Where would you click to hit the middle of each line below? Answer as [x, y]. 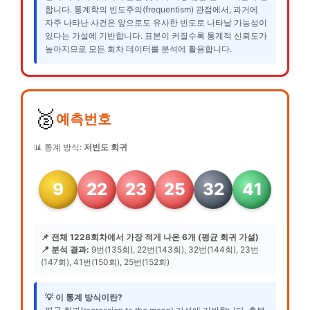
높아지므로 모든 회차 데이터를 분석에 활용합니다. [138, 48]
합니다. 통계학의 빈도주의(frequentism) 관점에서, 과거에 [152, 9]
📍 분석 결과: [65, 249]
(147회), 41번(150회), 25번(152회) [105, 262]
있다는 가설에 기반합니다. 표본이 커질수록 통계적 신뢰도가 [156, 35]
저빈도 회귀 [106, 147]
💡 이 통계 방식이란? [84, 297]
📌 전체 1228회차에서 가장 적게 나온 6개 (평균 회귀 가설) [150, 237]
